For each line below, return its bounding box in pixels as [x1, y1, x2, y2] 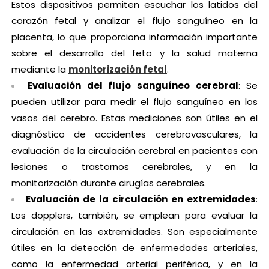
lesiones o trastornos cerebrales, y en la [11, 160, 258, 174]
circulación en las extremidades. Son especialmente [11, 225, 258, 238]
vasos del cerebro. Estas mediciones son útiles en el [11, 112, 258, 125]
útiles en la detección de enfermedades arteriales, [11, 241, 258, 255]
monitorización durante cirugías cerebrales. [11, 177, 206, 190]
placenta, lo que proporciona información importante [11, 31, 258, 44]
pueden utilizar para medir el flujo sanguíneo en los [11, 95, 258, 109]
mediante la [11, 63, 68, 76]
